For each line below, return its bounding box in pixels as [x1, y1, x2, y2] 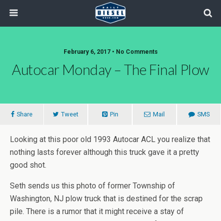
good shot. [10, 160, 46, 170]
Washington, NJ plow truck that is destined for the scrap [10, 194, 203, 203]
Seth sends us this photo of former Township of [10, 181, 175, 190]
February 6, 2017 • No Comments [63, 48, 158, 55]
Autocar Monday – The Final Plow [12, 61, 209, 78]
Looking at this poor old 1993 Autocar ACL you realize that [10, 135, 210, 144]
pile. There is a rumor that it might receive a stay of [10, 207, 184, 216]
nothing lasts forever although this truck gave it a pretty [10, 147, 199, 157]
